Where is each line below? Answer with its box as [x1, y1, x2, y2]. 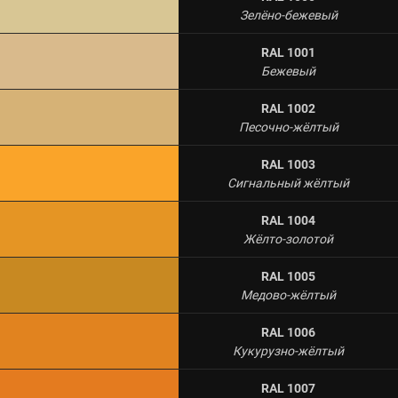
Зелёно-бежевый [239, 6, 338, 24]
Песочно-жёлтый [238, 118, 338, 136]
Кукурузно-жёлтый [233, 342, 344, 360]
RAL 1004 [261, 211, 315, 229]
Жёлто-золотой [243, 230, 333, 248]
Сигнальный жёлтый [227, 174, 349, 192]
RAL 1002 [261, 99, 315, 117]
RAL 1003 [261, 155, 315, 173]
